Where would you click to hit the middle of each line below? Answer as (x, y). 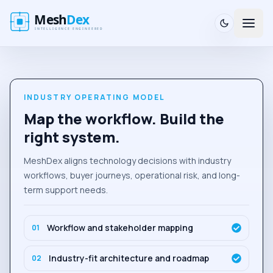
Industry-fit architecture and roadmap (129, 258)
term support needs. (66, 190)
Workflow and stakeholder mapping (120, 227)
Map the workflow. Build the (124, 118)
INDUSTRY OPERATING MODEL (94, 97)
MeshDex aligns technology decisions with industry (127, 160)
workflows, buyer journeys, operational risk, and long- (132, 175)
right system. (72, 136)
